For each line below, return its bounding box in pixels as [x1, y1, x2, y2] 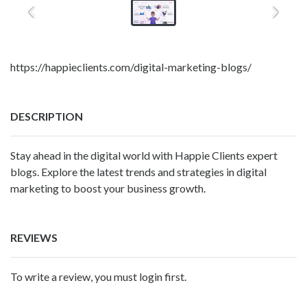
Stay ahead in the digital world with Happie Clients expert [10, 148, 278, 162]
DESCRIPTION [10, 109, 83, 123]
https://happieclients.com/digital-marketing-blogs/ [10, 60, 251, 73]
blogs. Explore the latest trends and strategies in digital [10, 164, 267, 178]
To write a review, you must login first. [10, 269, 186, 283]
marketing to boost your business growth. [10, 181, 206, 195]
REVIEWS [10, 230, 58, 244]
